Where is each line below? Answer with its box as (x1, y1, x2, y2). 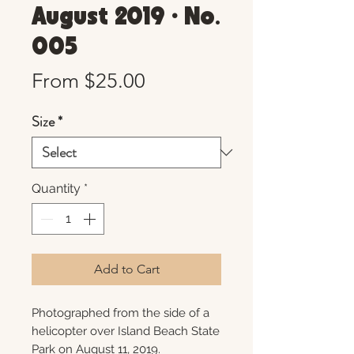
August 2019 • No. (32, 6, 220, 29)
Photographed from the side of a (32, 306, 209, 320)
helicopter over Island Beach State (32, 324, 220, 338)
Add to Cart (93, 262, 160, 277)
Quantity (32, 181, 81, 196)
